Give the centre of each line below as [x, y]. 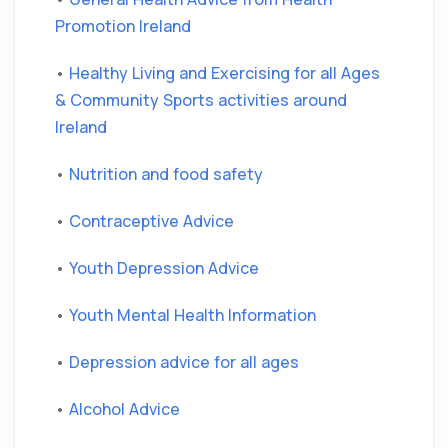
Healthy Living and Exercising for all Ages [224, 73]
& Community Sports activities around [201, 100]
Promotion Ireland [123, 26]
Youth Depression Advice [164, 268]
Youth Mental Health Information [192, 315]
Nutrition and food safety [166, 174]
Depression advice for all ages [184, 362]
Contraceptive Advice [151, 221]
